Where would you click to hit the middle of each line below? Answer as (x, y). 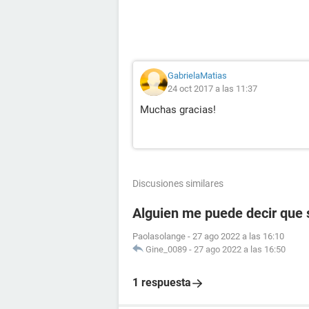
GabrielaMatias (197, 76)
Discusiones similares (178, 183)
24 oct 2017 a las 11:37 (212, 89)
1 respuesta (162, 282)
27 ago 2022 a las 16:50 (240, 249)
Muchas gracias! (178, 110)
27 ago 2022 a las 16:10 (238, 236)
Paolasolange (159, 236)
